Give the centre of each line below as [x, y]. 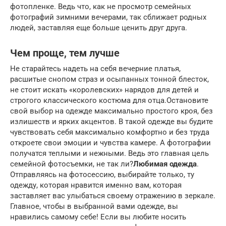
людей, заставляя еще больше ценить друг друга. [99, 27]
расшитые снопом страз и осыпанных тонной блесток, [109, 79]
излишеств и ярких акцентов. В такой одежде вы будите [111, 121]
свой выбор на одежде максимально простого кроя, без [111, 111]
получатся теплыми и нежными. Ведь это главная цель [109, 153]
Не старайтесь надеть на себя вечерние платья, [95, 68]
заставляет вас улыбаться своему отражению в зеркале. [113, 195]
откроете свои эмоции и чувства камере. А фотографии [110, 143]
